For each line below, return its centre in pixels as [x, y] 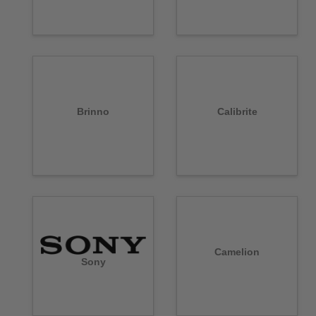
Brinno [93, 112]
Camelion [237, 252]
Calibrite [237, 112]
